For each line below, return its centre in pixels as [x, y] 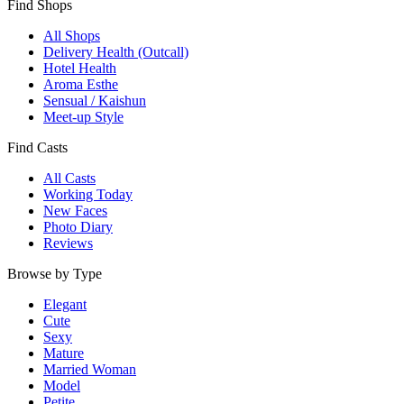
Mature [64, 353]
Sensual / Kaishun [95, 100]
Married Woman [90, 369]
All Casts [69, 178]
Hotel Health [80, 68]
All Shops [72, 35]
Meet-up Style [83, 116]
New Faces [75, 210]
